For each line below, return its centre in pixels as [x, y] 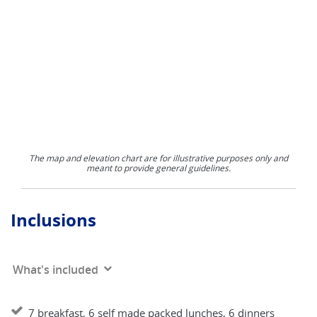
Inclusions [53, 220]
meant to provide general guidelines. [158, 168]
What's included [56, 270]
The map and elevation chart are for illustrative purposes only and [158, 158]
